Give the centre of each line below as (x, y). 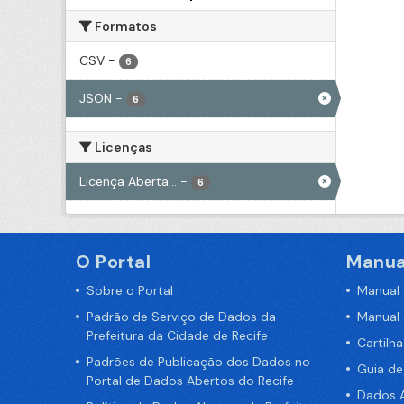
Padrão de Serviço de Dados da (181, 316)
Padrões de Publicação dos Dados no (198, 361)
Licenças (122, 147)
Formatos (124, 26)
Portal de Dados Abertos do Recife (190, 380)
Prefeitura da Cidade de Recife (177, 335)
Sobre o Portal (130, 290)
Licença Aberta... (128, 181)
